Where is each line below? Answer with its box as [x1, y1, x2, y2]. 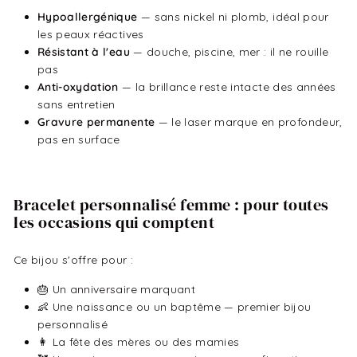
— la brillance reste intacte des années [118, 80, 336, 93]
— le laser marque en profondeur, [155, 115, 343, 128]
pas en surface [37, 132, 120, 146]
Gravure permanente [37, 115, 155, 128]
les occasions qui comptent [14, 211, 215, 233]
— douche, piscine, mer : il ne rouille [129, 45, 329, 58]
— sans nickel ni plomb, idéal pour [137, 10, 329, 23]
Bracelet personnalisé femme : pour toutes [14, 194, 329, 216]
